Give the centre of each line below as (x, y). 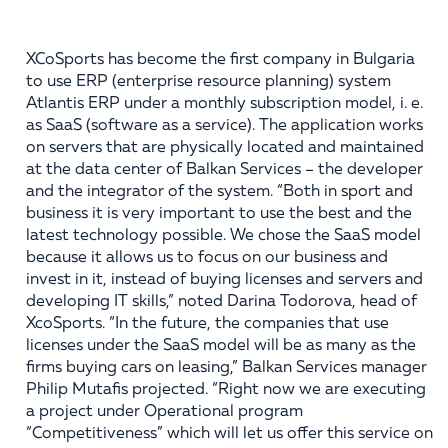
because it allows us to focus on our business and (207, 258)
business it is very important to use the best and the (219, 214)
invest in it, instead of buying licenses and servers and (224, 280)
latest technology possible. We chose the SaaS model (223, 236)
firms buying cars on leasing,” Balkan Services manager (226, 368)
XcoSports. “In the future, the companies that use (207, 324)
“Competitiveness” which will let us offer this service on (229, 434)
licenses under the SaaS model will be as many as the (221, 346)
